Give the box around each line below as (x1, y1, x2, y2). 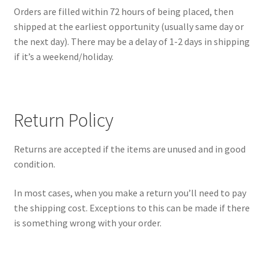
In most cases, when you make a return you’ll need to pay (13, 186, 246, 199)
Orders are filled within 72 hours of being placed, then (13, 5, 234, 18)
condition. (13, 158, 55, 171)
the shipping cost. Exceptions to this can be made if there (13, 201, 250, 214)
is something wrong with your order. (13, 216, 162, 229)
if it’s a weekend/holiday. (13, 50, 113, 63)
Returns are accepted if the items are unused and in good (13, 143, 246, 156)
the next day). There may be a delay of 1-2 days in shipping (13, 35, 250, 48)
